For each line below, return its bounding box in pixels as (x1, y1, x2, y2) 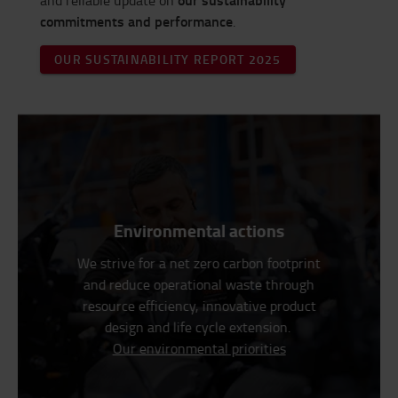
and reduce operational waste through (83, 275, 314, 295)
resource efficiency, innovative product (82, 296, 316, 316)
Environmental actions (113, 218, 284, 244)
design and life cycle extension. (104, 317, 291, 338)
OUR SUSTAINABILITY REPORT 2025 (54, 51, 282, 68)
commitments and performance (40, 11, 233, 32)
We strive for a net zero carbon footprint (76, 253, 321, 274)
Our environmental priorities (112, 338, 286, 359)
